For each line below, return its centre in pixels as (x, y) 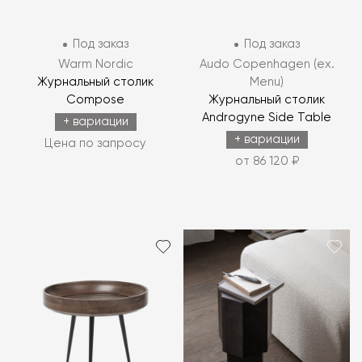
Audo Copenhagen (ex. (267, 65)
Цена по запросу (95, 144)
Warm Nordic (95, 65)
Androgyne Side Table (267, 118)
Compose (95, 100)
